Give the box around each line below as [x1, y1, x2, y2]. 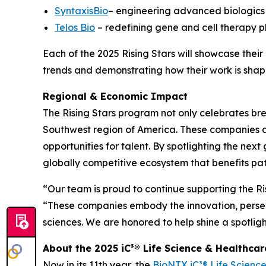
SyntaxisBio [55, 5, 108, 17]
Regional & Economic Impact [43, 90, 188, 103]
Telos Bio [55, 21, 95, 34]
